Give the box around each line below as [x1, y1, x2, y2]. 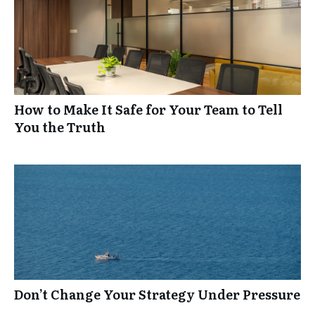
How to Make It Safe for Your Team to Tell [14, 99, 283, 119]
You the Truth [14, 117, 105, 136]
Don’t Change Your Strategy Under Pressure [14, 284, 300, 304]
